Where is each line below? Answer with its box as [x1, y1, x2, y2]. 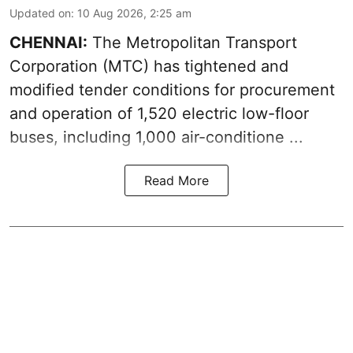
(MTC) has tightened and [98, 57, 288, 76]
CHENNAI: [9, 33, 87, 53]
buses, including [9, 128, 136, 147]
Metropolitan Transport [126, 33, 297, 53]
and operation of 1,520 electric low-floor [9, 104, 309, 124]
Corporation [9, 57, 98, 76]
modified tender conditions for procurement [9, 80, 335, 100]
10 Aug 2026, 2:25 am [77, 6, 191, 20]
